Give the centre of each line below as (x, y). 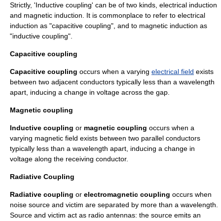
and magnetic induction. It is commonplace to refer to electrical (108, 15)
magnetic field (56, 138)
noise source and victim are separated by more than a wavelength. (114, 205)
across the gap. (145, 92)
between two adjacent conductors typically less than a (94, 82)
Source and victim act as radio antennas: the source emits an (105, 215)
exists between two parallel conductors (139, 138)
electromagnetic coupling (127, 194)
